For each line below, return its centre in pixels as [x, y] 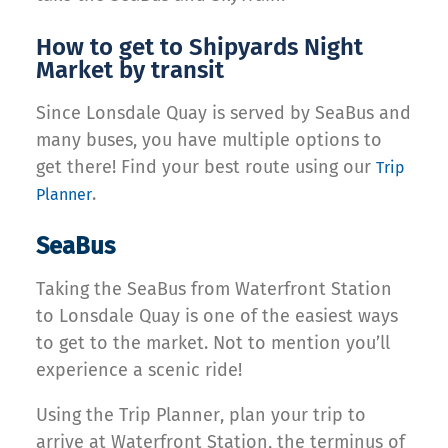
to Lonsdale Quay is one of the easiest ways [217, 316]
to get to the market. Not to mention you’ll [213, 343]
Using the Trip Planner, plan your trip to [201, 415]
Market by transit [130, 70]
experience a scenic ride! [139, 370]
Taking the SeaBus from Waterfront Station [214, 289]
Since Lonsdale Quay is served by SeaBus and [223, 113]
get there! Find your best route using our [206, 167]
